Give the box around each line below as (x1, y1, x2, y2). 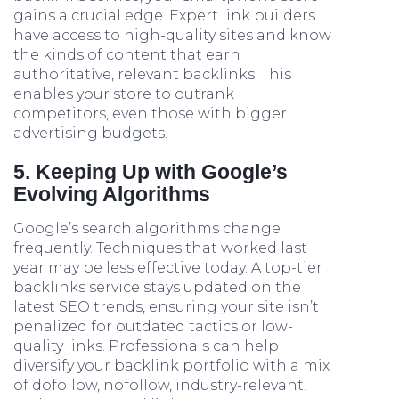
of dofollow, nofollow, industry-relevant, (13, 377, 306, 394)
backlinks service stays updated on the (13, 279, 301, 296)
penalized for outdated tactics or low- (13, 318, 293, 335)
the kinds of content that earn (13, 46, 240, 63)
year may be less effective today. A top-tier (13, 259, 322, 276)
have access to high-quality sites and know (13, 27, 331, 44)
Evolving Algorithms (13, 183, 210, 206)
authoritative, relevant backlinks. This (13, 66, 291, 83)
